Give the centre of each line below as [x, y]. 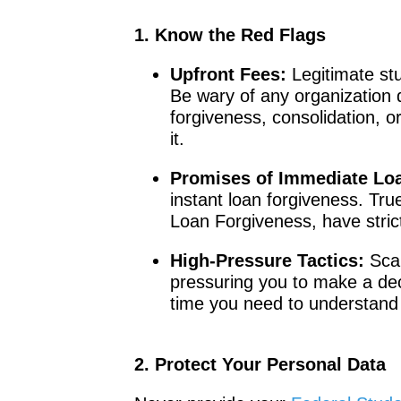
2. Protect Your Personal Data [260, 364]
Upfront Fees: [228, 74]
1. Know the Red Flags [230, 34]
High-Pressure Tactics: [267, 260]
